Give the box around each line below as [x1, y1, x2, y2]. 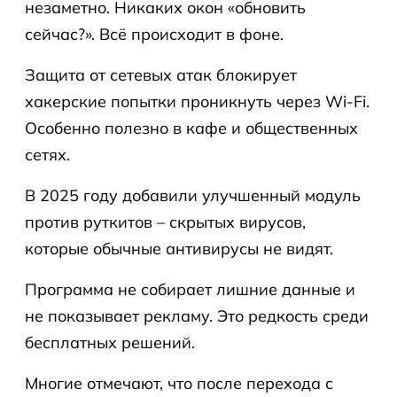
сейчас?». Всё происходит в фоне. [25, 24, 284, 44]
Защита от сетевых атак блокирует [25, 65, 297, 85]
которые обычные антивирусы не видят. [25, 238, 333, 259]
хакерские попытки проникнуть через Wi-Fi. [25, 91, 370, 112]
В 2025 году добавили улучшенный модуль [25, 185, 361, 206]
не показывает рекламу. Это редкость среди [25, 306, 369, 326]
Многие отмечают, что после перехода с [25, 373, 333, 393]
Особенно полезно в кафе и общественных [25, 118, 358, 138]
